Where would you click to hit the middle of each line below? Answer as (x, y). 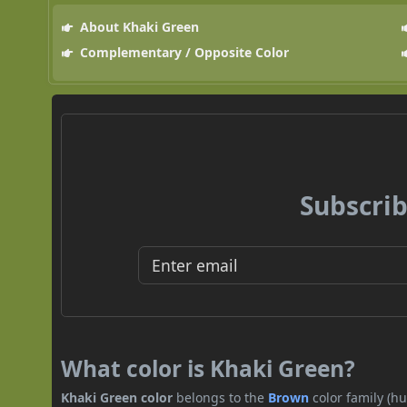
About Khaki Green (137, 26)
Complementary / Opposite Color (182, 52)
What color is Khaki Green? (208, 368)
